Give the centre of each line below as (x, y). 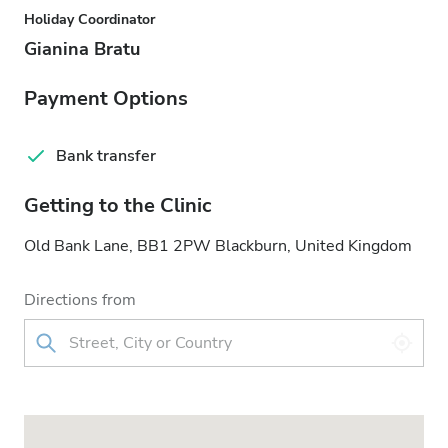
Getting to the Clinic (117, 205)
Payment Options (106, 98)
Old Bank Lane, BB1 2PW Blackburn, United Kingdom (218, 246)
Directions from (80, 300)
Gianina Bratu (82, 49)
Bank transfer (106, 156)
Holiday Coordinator (89, 19)
